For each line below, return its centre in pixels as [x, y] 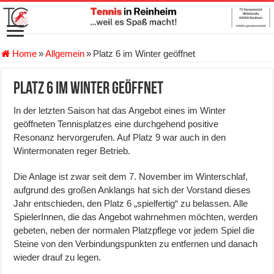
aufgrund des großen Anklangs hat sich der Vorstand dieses [132, 190]
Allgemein [65, 54]
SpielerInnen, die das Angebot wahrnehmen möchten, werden [136, 217]
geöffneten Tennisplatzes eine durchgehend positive [116, 124]
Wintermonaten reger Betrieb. [72, 151]
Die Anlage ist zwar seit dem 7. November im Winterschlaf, [131, 177]
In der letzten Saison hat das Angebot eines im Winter [120, 111]
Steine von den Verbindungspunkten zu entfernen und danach [136, 244]
